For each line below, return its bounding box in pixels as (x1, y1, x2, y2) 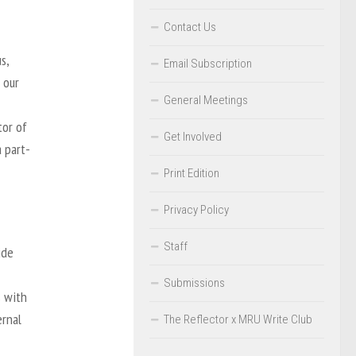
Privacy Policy (164, 202, 229, 217)
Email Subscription (164, 56, 252, 71)
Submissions (164, 275, 225, 290)
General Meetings (164, 92, 248, 107)
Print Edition (164, 165, 219, 180)
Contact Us (164, 19, 216, 34)
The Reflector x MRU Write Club (164, 311, 312, 327)
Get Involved (164, 129, 222, 144)
